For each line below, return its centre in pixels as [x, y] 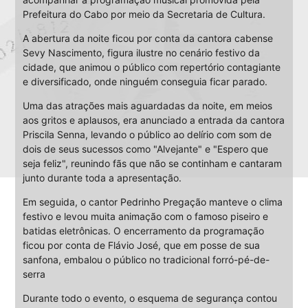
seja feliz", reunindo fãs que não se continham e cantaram [152, 164]
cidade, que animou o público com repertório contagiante [151, 67]
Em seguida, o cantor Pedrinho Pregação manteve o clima [152, 202]
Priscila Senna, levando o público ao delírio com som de [147, 135]
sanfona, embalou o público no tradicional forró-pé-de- [146, 260]
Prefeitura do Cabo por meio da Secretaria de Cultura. [144, 14]
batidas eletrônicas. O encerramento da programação [143, 231]
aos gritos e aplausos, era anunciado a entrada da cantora [153, 120]
